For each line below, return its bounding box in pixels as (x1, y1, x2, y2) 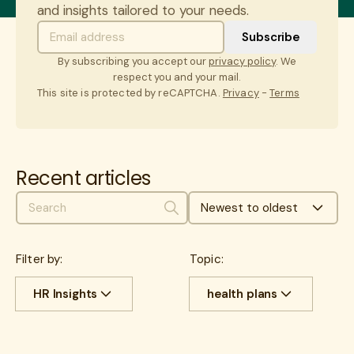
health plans (207, 285, 278, 302)
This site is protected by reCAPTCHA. (37, 86, 223, 100)
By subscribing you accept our (58, 55, 209, 69)
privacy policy (209, 55, 276, 69)
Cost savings (68, 318, 134, 332)
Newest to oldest (200, 199, 298, 216)
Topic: (190, 250, 224, 267)
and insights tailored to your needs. (37, 2, 250, 20)
